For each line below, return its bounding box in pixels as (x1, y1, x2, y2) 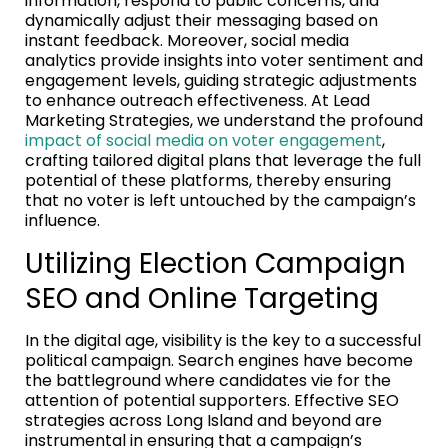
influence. (25, 208, 100, 232)
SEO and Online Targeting (25, 278, 379, 318)
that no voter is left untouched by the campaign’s (25, 188, 416, 212)
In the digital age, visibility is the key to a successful (25, 328, 421, 352)
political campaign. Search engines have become (25, 348, 413, 372)
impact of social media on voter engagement (25, 128, 382, 152)
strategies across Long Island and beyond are (25, 408, 382, 432)
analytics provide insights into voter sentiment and (25, 48, 423, 72)
